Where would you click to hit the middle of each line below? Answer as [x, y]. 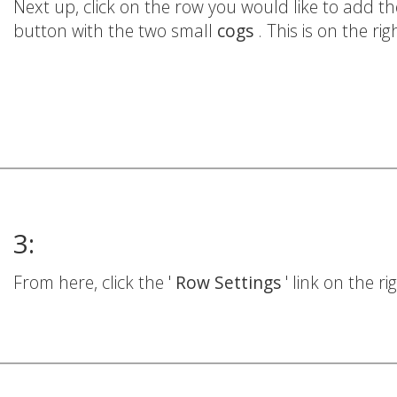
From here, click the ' [94, 282]
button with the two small [115, 31]
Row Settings [230, 282]
